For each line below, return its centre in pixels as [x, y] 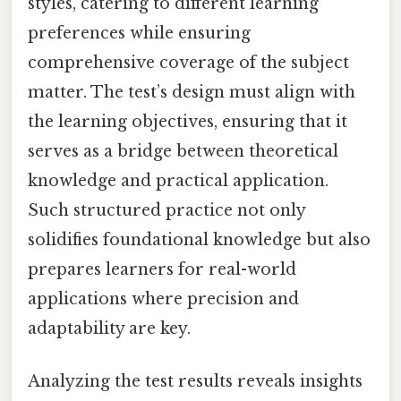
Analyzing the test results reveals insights [195, 382]
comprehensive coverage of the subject [188, 62]
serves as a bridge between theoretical [183, 151]
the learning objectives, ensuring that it [188, 121]
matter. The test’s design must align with [192, 92]
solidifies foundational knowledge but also [199, 239]
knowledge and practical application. [178, 180]
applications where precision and [163, 299]
